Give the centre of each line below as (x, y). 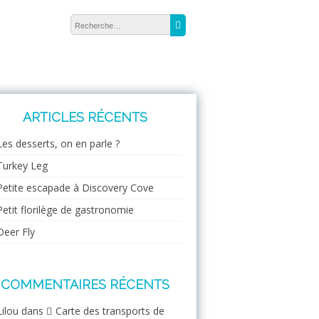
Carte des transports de (110, 311)
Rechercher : (98, 10)
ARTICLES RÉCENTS (85, 117)
